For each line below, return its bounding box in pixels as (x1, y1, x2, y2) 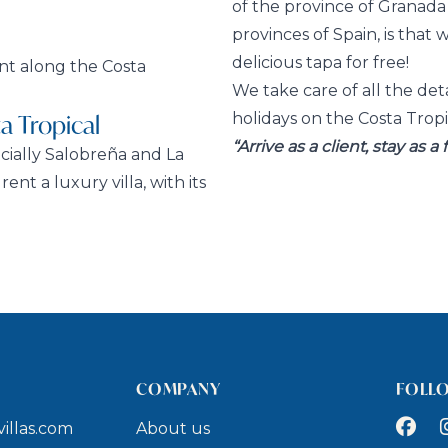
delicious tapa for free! (232, 53, 409, 73)
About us (136, 419, 210, 439)
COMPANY (136, 378, 221, 400)
